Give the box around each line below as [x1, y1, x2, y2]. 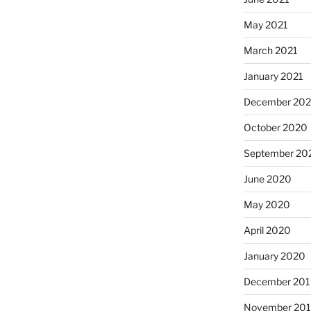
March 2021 [243, 44, 298, 57]
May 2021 [243, 19, 288, 31]
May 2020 [243, 199, 290, 211]
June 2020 [243, 173, 292, 185]
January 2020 [243, 250, 305, 262]
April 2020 [243, 224, 291, 237]
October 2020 [243, 121, 308, 134]
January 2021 [243, 70, 303, 83]
